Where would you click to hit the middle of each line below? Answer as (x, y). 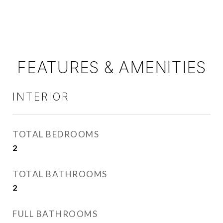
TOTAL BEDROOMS (56, 134)
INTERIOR (41, 97)
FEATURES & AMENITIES (111, 67)
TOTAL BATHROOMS (60, 174)
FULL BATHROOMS (55, 214)
